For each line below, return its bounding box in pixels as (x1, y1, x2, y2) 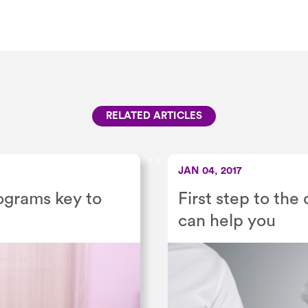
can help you (178, 212, 276, 230)
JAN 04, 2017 (178, 166, 242, 177)
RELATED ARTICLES (106, 111, 202, 122)
